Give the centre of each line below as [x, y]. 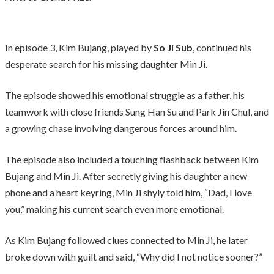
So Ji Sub [172, 47]
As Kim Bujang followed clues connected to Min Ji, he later [126, 240]
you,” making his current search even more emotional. [114, 209]
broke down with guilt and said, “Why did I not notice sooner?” [134, 256]
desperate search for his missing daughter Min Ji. [106, 64]
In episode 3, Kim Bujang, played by [78, 47]
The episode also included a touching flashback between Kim [132, 159]
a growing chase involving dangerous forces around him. [121, 128]
